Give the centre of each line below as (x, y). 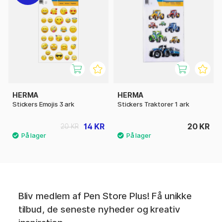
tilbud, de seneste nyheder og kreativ (99, 209)
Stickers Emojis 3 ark (43, 104)
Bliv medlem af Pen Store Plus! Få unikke (105, 196)
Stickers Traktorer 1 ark (153, 104)
